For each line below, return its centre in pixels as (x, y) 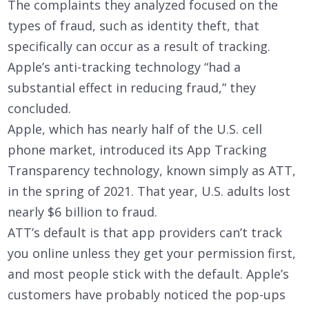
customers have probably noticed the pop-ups (147, 295)
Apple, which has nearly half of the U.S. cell (135, 129)
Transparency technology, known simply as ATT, (152, 170)
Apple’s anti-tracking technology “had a (124, 67)
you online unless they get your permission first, (152, 253)
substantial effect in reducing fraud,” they (132, 88)
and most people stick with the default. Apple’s (148, 274)
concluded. (39, 108)
